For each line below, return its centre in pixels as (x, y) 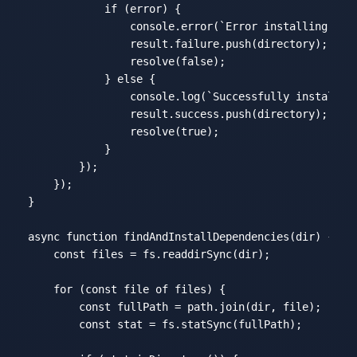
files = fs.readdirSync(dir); (177, 254)
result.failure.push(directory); (177, 43)
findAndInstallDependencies (206, 236)
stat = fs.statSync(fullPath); (206, 324)
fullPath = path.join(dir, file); (216, 306)
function (91, 236)
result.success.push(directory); (177, 114)
